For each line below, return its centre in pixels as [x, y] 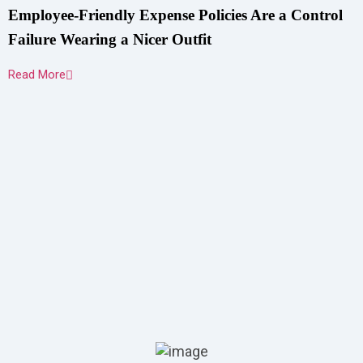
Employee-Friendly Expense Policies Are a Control [175, 15]
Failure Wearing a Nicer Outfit [110, 39]
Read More [37, 75]
